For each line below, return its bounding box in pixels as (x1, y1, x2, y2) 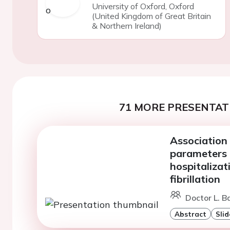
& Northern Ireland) (91, 21, 162, 31)
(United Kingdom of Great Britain (91, 11, 211, 21)
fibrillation (169, 172, 220, 185)
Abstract (174, 209, 206, 218)
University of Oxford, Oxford (91, 1, 194, 11)
